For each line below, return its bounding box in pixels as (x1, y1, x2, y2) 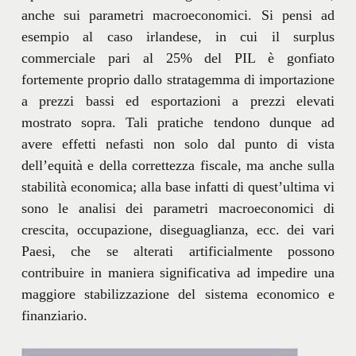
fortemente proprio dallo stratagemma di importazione (21, 71, 335, 87)
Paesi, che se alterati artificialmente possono (21, 242, 335, 259)
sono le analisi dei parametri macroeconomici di (21, 199, 335, 216)
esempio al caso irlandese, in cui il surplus (21, 28, 335, 44)
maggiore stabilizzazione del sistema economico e (21, 285, 335, 302)
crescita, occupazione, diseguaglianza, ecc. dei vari (21, 221, 335, 238)
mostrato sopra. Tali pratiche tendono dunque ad (21, 114, 335, 130)
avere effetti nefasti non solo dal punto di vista (21, 135, 335, 152)
